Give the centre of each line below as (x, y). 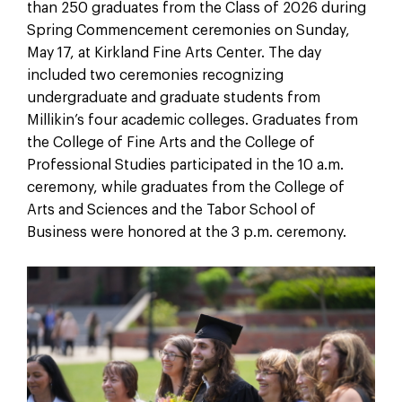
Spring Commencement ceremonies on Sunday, (188, 30)
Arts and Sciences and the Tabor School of (171, 210)
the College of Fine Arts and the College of (170, 142)
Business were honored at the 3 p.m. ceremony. (186, 232)
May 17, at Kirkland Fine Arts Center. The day (174, 52)
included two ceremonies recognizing (155, 75)
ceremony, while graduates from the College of (185, 187)
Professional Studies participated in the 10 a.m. (185, 165)
